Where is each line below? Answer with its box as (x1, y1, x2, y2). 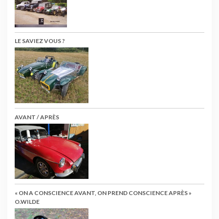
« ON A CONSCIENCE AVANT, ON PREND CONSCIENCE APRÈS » (15, 189, 192, 197)
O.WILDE (15, 197, 40, 205)
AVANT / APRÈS (15, 113, 59, 121)
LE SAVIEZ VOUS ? (15, 37, 65, 45)
